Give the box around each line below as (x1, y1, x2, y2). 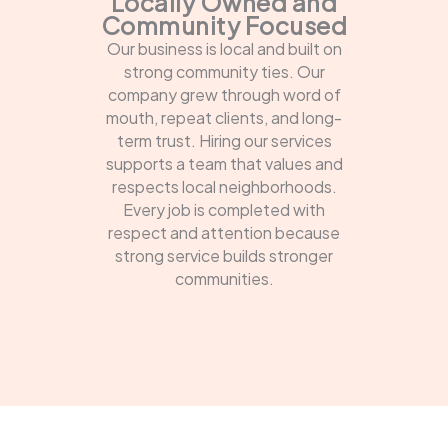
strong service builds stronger (115, 245, 333, 267)
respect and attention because (108, 222, 340, 244)
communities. (174, 268, 274, 290)
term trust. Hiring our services (116, 130, 332, 152)
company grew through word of (107, 84, 341, 106)
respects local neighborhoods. (111, 176, 337, 198)
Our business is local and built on (106, 38, 342, 60)
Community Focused (100, 10, 348, 41)
